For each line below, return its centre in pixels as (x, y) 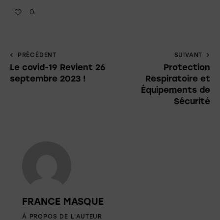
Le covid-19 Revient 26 (58, 67)
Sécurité (192, 101)
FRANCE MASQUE (63, 201)
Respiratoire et (178, 78)
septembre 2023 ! (48, 78)
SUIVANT (188, 55)
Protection (187, 67)
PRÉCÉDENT (37, 55)
